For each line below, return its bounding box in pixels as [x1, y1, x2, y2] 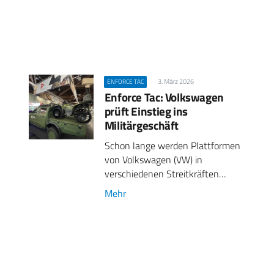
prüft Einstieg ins [104, 102, 188, 120]
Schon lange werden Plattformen [104, 138, 240, 153]
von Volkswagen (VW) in [104, 152, 202, 167]
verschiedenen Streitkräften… [104, 166, 226, 181]
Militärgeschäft [104, 116, 179, 134]
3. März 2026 [158, 76, 194, 86]
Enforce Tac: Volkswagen [104, 87, 224, 106]
